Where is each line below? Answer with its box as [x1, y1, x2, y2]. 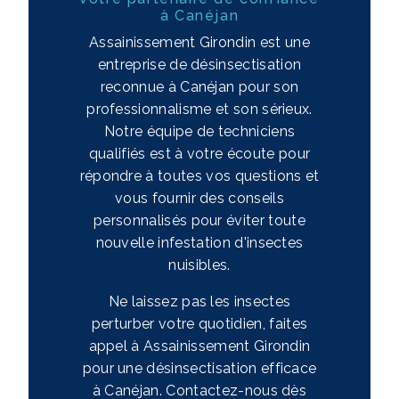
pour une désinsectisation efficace [82, 359, 317, 377]
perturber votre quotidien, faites [91, 314, 308, 332]
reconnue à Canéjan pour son [100, 77, 299, 95]
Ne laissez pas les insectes [108, 292, 291, 310]
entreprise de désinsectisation [97, 55, 302, 73]
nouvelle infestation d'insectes [95, 233, 304, 251]
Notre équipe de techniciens [103, 122, 296, 140]
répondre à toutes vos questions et [79, 167, 320, 184]
